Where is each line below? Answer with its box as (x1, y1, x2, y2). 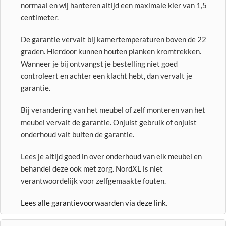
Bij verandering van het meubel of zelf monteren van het (21, 105, 205, 115)
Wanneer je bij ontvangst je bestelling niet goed (21, 59, 178, 68)
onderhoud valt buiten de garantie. (21, 130, 134, 139)
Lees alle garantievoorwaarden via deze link (21, 198, 166, 207)
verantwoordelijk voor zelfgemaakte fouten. (21, 176, 166, 185)
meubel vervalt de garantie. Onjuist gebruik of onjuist (21, 118, 197, 127)
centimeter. (21, 13, 59, 22)
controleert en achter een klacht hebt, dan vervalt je (21, 71, 192, 80)
